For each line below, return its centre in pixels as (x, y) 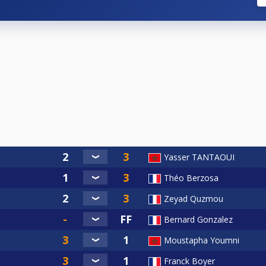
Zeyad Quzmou (194, 198)
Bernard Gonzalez (198, 219)
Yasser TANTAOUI (199, 157)
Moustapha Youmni (202, 240)
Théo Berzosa (191, 178)
